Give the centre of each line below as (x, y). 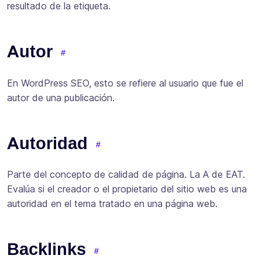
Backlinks (46, 249)
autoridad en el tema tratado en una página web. (112, 204)
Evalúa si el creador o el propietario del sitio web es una (127, 189)
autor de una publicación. (61, 97)
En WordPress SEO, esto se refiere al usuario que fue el (125, 83)
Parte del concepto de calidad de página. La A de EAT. (126, 175)
